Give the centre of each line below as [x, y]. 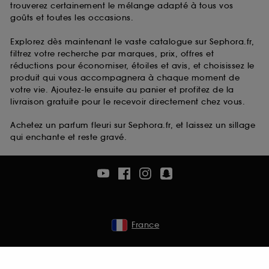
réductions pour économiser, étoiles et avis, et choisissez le [132, 65]
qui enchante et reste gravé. [68, 138]
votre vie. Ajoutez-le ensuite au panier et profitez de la [122, 89]
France [146, 225]
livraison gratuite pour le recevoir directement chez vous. [128, 101]
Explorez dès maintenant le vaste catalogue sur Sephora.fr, [132, 41]
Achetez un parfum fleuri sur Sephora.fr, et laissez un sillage [133, 125]
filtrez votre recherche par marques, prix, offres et [112, 53]
